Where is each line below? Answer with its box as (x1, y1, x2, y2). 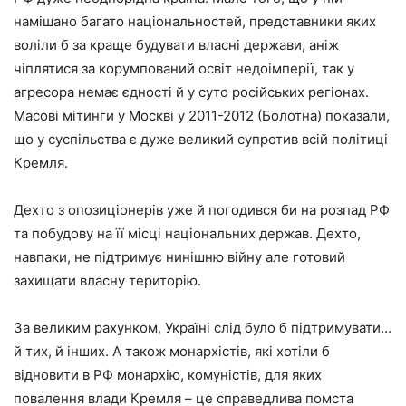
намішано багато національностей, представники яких (14, 12, 376, 30)
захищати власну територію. (14, 271, 201, 289)
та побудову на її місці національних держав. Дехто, (14, 224, 361, 242)
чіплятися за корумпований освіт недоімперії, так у (14, 59, 354, 77)
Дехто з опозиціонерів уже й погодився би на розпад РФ (14, 200, 390, 218)
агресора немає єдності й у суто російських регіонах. (14, 82, 369, 101)
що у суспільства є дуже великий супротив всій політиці (14, 130, 388, 148)
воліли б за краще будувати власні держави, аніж (14, 35, 339, 53)
